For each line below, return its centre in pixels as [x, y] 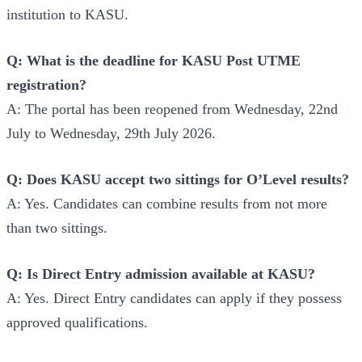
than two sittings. [57, 228]
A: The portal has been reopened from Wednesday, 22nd [172, 109]
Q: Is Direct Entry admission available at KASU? [161, 274]
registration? [46, 85]
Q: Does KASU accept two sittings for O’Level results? [178, 180]
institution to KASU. [67, 15]
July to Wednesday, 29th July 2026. [111, 134]
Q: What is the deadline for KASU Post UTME [154, 61]
